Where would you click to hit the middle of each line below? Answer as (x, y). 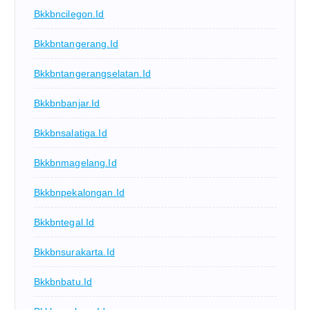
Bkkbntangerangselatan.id (92, 74)
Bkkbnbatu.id (63, 282)
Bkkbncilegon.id (69, 14)
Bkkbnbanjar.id (67, 103)
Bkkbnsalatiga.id (70, 133)
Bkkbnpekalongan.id (79, 193)
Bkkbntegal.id (64, 222)
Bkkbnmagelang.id (75, 163)
